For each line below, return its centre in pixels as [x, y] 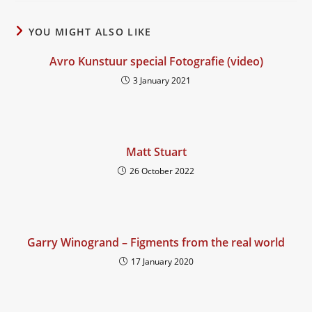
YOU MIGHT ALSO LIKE [90, 31]
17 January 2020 [162, 261]
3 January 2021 [162, 80]
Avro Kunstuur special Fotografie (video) [156, 61]
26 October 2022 [162, 171]
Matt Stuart [156, 151]
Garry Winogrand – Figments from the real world [156, 242]
